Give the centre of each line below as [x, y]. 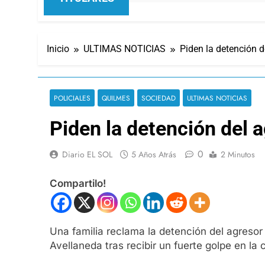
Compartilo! [78, 184]
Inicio [58, 49]
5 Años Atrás [154, 154]
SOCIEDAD [159, 98]
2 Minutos [238, 154]
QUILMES [116, 98]
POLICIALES [72, 98]
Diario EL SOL [87, 154]
